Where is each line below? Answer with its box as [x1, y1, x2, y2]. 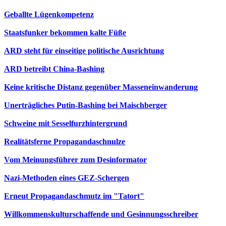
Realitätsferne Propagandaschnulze [4, 137, 125, 146]
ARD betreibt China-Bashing [4, 65, 104, 73]
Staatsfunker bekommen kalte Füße [4, 28, 126, 37]
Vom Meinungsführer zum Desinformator [4, 155, 147, 164]
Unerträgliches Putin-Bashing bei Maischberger [4, 101, 167, 109]
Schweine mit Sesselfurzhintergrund [4, 119, 127, 128]
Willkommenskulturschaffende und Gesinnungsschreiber [4, 210, 198, 218]
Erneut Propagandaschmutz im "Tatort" [4, 192, 144, 200]
